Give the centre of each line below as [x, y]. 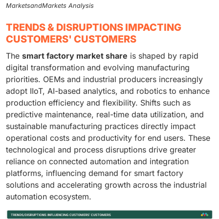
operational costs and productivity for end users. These [108, 138]
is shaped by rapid [163, 56]
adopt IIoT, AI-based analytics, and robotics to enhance [108, 91]
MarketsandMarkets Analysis [50, 6]
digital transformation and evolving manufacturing [98, 68]
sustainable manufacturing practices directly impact [101, 126]
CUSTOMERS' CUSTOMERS [71, 39]
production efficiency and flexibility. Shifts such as [98, 103]
